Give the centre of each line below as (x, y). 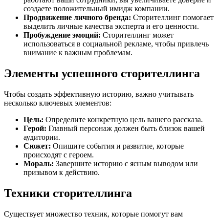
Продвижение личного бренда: (77, 18)
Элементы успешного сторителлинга (102, 74)
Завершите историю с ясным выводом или (126, 164)
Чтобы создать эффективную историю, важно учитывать (99, 94)
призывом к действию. (62, 173)
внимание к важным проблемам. (78, 53)
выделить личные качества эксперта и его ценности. (111, 26)
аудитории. (42, 137)
